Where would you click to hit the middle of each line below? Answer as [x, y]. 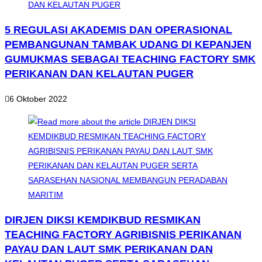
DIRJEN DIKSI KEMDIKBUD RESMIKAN [103, 220]
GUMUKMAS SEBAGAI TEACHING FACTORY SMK [130, 59]
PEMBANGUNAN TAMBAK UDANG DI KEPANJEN [128, 45]
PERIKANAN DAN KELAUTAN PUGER [99, 74]
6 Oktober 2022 [38, 99]
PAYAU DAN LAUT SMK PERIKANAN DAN [109, 249]
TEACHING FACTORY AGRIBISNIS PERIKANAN [123, 235]
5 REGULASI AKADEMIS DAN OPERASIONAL [118, 30]
